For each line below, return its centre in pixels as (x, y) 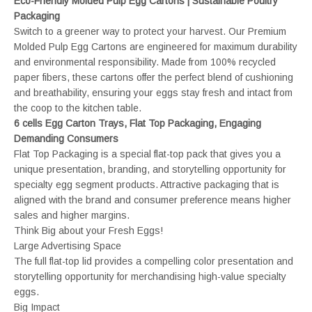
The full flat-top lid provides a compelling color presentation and (154, 261)
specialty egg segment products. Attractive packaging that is (147, 184)
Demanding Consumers (66, 138)
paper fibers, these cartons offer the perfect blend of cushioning (154, 77)
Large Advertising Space (68, 245)
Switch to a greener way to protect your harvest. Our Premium (150, 31)
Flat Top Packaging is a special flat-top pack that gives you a (147, 154)
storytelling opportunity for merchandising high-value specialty (150, 276)
